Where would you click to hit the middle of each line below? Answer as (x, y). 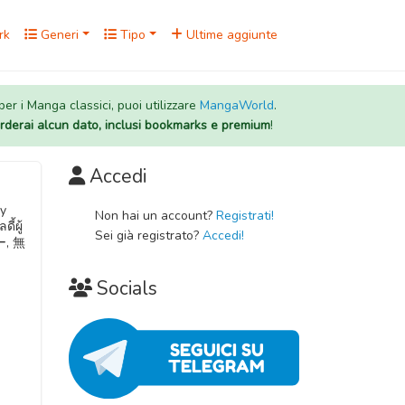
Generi (58, 35)
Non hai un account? (155, 216)
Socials (127, 288)
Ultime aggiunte (230, 35)
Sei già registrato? (148, 235)
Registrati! (245, 216)
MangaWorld (236, 105)
